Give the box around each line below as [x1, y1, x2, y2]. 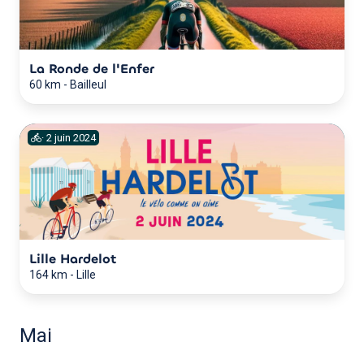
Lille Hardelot [29, 249, 116, 267]
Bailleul [70, 77, 106, 91]
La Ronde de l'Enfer [29, 59, 154, 77]
